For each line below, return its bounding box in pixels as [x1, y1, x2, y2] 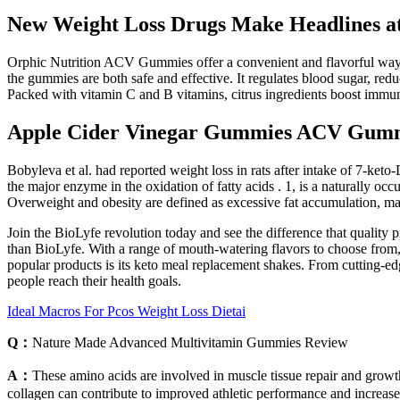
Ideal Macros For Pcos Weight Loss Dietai [7, 303, 246, 319]
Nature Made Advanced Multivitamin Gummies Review [32, 334, 348, 350]
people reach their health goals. [7, 272, 181, 288]
